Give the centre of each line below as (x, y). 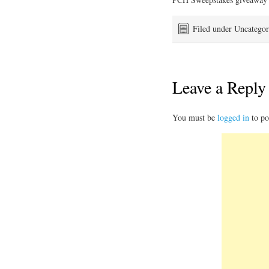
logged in (233, 118)
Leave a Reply (219, 87)
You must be (195, 118)
